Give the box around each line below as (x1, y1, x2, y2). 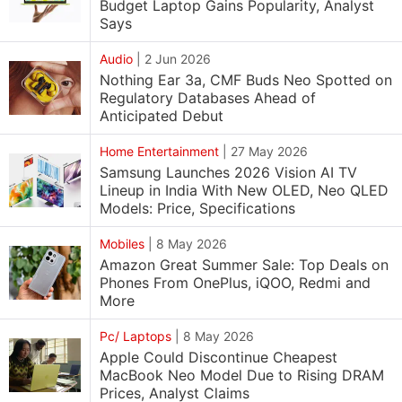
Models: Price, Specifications (100, 199, 295, 217)
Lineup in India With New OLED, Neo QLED (100, 181, 389, 199)
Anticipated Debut (100, 107, 223, 125)
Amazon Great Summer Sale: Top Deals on (100, 256, 389, 274)
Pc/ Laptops (100, 328, 171, 344)
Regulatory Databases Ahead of (100, 89, 316, 107)
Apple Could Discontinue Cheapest (100, 348, 337, 366)
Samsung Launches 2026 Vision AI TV (100, 163, 357, 181)
